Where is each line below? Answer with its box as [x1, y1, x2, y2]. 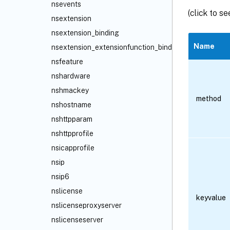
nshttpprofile [51, 129, 93, 138]
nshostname [51, 101, 91, 109]
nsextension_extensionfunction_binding [51, 43, 182, 51]
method [196, 94, 221, 103]
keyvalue [196, 193, 226, 202]
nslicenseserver [51, 216, 103, 224]
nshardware [51, 72, 90, 80]
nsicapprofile [51, 144, 94, 152]
